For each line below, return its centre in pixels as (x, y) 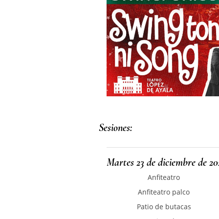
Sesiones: (116, 127)
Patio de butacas (164, 206)
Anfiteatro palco (164, 192)
